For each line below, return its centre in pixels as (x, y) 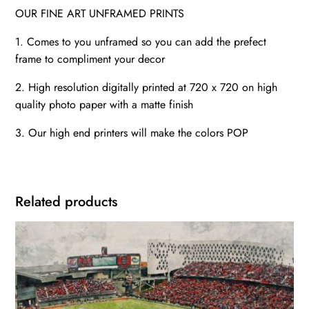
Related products (67, 202)
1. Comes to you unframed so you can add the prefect (141, 42)
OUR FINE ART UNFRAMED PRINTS (100, 14)
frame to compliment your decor (90, 59)
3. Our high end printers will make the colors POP (132, 133)
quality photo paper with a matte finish (104, 105)
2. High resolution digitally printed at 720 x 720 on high (147, 88)
